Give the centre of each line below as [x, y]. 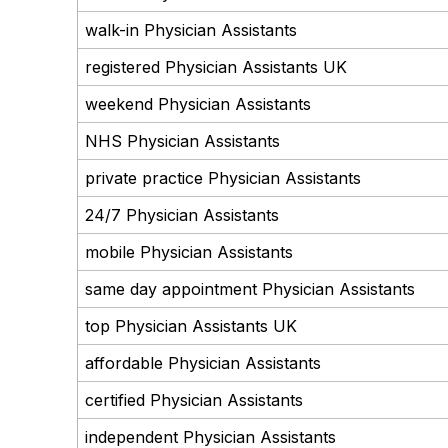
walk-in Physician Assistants [190, 29]
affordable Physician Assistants [202, 362]
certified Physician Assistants [193, 399]
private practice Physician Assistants [222, 177]
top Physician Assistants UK [190, 325]
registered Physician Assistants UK [215, 66]
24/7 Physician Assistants [181, 214]
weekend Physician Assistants [197, 103]
